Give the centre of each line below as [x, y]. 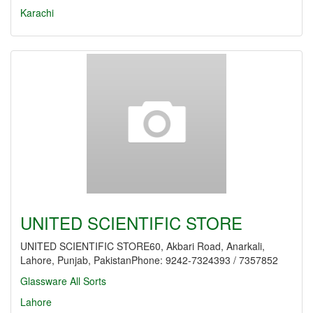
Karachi [37, 13]
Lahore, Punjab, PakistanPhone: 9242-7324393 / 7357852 [149, 260]
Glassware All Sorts [63, 281]
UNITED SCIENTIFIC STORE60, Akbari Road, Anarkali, [143, 246]
